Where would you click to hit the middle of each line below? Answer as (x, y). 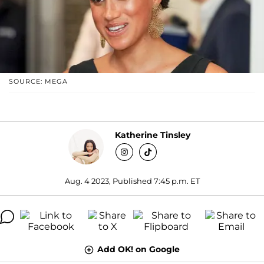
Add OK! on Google (138, 249)
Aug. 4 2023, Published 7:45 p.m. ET (132, 181)
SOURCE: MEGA (38, 81)
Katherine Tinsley (152, 135)
